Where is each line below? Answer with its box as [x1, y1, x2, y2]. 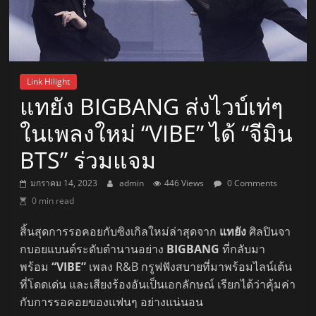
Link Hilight [27, 75, 71, 87]
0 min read [32, 194, 75, 207]
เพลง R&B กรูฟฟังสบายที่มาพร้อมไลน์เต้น [86, 258, 293, 274]
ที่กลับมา [219, 241, 266, 257]
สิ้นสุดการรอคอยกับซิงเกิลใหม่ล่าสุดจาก [20, 223, 220, 239]
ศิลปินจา [246, 223, 291, 239]
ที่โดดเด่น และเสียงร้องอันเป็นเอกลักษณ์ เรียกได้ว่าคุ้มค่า [20, 276, 296, 292]
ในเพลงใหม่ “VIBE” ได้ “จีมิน [20, 117, 293, 148]
